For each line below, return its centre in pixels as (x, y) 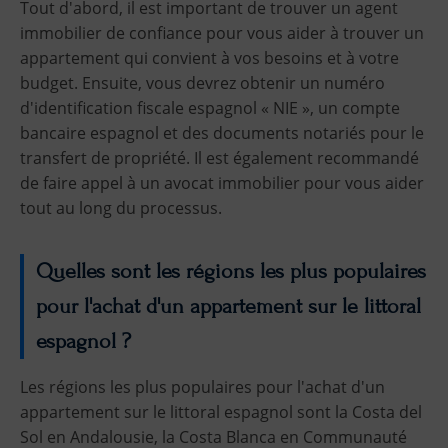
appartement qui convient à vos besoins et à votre (209, 57)
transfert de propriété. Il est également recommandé (219, 157)
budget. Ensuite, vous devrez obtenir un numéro (202, 82)
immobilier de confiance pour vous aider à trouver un (222, 32)
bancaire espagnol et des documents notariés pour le (222, 132)
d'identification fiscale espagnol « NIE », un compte (210, 107)
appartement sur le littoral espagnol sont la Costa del (221, 412)
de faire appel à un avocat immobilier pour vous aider (222, 182)
